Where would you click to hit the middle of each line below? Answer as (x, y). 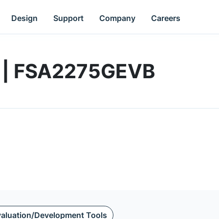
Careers (166, 18)
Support (69, 18)
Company (118, 18)
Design (25, 18)
